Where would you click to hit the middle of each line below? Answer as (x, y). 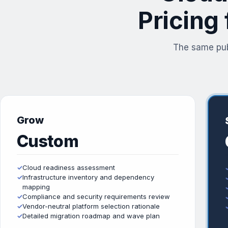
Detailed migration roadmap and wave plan (91, 216)
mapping (36, 187)
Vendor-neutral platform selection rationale (91, 206)
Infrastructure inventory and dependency (88, 177)
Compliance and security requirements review (96, 196)
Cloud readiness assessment (69, 167)
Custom (48, 141)
